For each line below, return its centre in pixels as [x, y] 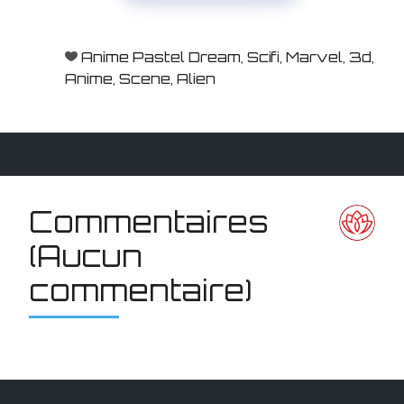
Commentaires [149, 221]
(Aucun [86, 256]
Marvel [314, 56]
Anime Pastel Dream [161, 56]
